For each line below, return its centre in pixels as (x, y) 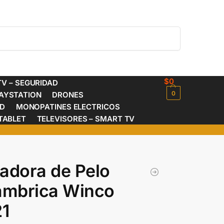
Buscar (167, 30)
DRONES (68, 95)
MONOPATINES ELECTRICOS (68, 107)
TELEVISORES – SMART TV (86, 119)
